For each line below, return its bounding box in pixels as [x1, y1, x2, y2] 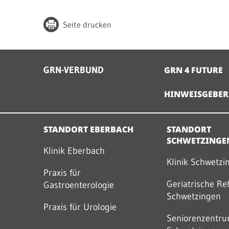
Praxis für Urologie [43, 201, 117, 213]
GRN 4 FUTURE [164, 64, 223, 76]
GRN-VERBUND [43, 64, 104, 76]
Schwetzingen [166, 191, 221, 202]
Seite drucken [63, 19, 111, 30]
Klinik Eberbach [43, 145, 105, 156]
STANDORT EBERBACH [43, 124, 133, 135]
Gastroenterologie [43, 179, 114, 191]
